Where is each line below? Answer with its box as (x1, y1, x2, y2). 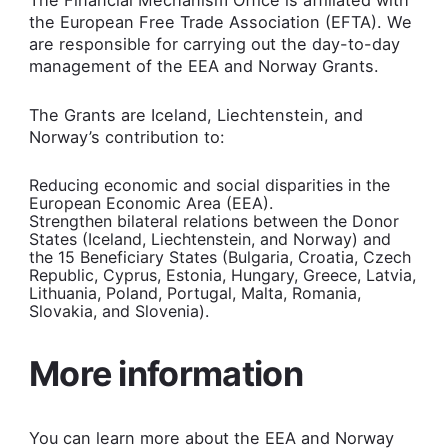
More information (28, 352, 311, 394)
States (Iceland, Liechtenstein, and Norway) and (28, 228, 391, 249)
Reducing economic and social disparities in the (28, 174, 390, 195)
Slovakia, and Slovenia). (28, 300, 214, 321)
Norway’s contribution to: (28, 127, 230, 148)
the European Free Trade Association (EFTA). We (28, 11, 412, 32)
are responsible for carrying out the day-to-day (28, 33, 400, 54)
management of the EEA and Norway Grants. (28, 55, 384, 76)
